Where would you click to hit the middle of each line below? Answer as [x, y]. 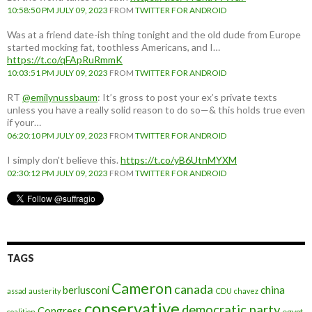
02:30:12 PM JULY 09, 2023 [57, 173]
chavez [246, 290]
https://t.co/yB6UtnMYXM [179, 159]
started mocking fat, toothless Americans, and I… [114, 47]
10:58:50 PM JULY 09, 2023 [57, 10]
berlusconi [86, 289]
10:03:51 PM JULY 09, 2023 [57, 72]
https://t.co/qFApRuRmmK [65, 59]
